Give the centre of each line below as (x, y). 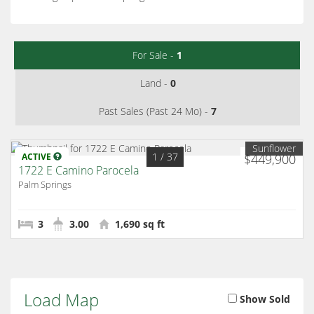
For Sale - (154, 55)
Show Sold (263, 299)
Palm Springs (45, 184)
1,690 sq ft (138, 224)
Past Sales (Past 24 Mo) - (155, 111)
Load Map (61, 299)
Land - (155, 83)
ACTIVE (37, 157)
